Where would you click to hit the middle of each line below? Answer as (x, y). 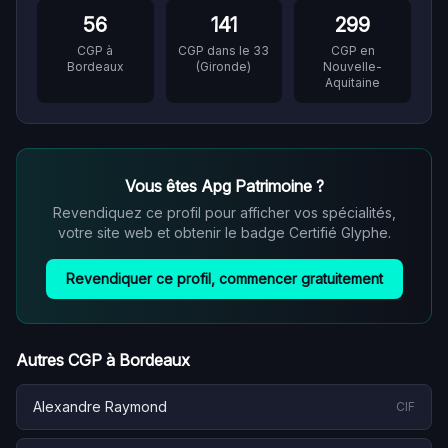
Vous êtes (162, 186)
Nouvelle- (353, 66)
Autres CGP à (67, 360)
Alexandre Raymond (100, 406)
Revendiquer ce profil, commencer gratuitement (224, 278)
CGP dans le (216, 50)
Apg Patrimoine (256, 186)
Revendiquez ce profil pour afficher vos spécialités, (224, 212)
